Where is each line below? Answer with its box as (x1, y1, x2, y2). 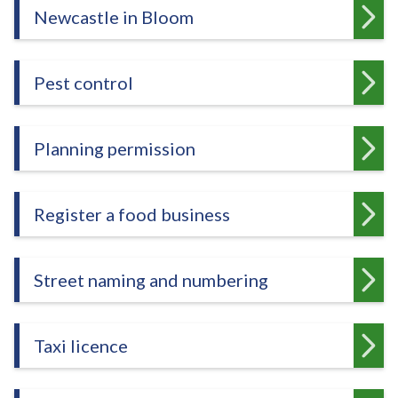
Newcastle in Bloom (34, 6, 194, 28)
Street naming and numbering (34, 269, 268, 291)
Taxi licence (34, 335, 128, 356)
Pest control (34, 72, 133, 93)
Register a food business (34, 203, 230, 225)
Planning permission (34, 138, 195, 159)
